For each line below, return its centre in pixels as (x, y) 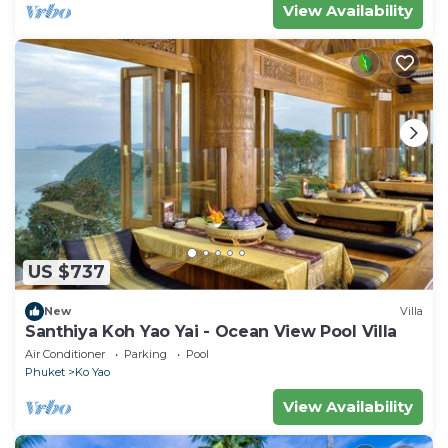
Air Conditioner (65, 353)
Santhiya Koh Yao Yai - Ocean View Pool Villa (211, 331)
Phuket (45, 371)
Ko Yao (92, 371)
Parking (145, 353)
